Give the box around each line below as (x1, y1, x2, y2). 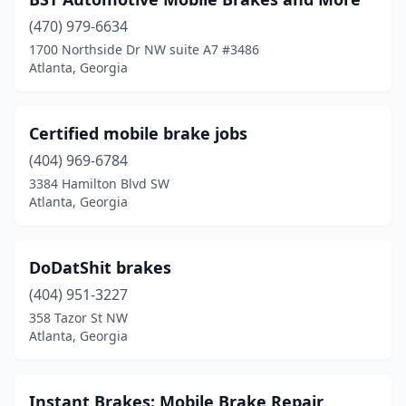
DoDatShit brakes (29, 256, 171, 278)
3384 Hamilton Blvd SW (29, 175, 169, 192)
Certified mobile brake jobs (29, 122, 247, 144)
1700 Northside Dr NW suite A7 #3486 (29, 41, 259, 58)
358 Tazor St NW (29, 309, 128, 326)
